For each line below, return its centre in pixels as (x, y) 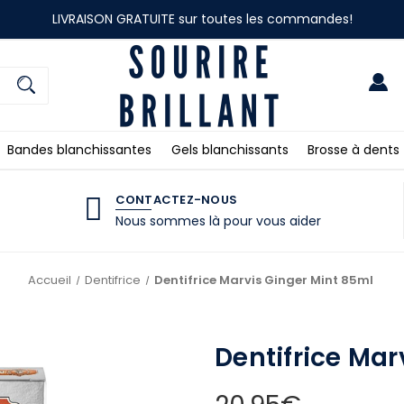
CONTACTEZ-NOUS (176, 199)
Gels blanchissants (230, 149)
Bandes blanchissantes (79, 149)
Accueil (49, 280)
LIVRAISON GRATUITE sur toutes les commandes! (202, 18)
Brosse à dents (354, 149)
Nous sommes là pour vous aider (218, 220)
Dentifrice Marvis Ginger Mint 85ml (263, 280)
